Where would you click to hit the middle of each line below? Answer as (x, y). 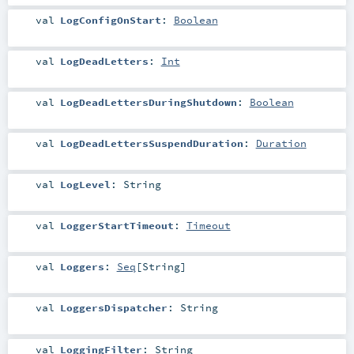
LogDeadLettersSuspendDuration (151, 143)
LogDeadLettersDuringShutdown (148, 102)
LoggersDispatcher (113, 308)
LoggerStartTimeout (117, 226)
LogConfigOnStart (110, 19)
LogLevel (85, 185)
